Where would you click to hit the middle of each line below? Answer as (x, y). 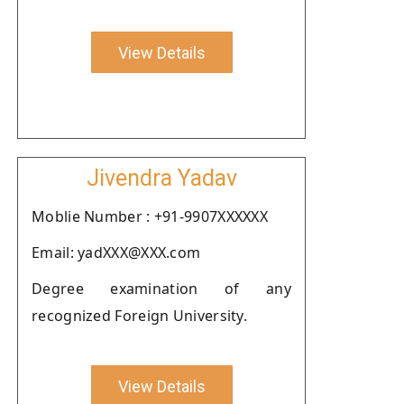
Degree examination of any (161, 289)
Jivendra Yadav (161, 178)
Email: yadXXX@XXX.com (116, 252)
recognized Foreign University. (140, 316)
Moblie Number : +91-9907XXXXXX (150, 216)
